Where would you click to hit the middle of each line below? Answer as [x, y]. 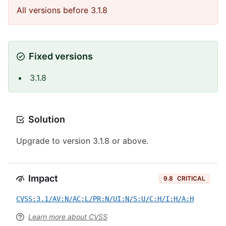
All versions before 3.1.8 [62, 10]
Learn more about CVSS [68, 217]
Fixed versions [61, 56]
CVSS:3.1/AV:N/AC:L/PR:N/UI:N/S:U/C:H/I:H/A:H [105, 199]
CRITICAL [191, 178]
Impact [43, 178]
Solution [47, 119]
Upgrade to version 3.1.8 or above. [82, 141]
